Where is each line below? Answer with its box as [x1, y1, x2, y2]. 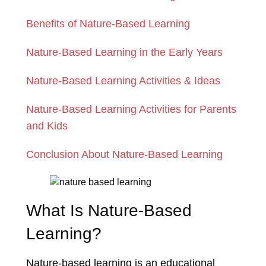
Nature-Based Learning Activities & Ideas [26, 75, 220, 87]
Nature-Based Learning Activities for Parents [26, 103, 236, 116]
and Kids [26, 120, 68, 132]
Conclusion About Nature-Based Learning [26, 148, 223, 161]
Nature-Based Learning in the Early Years [26, 46, 223, 59]
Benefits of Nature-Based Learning [26, 18, 190, 30]
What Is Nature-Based [26, 201, 192, 220]
